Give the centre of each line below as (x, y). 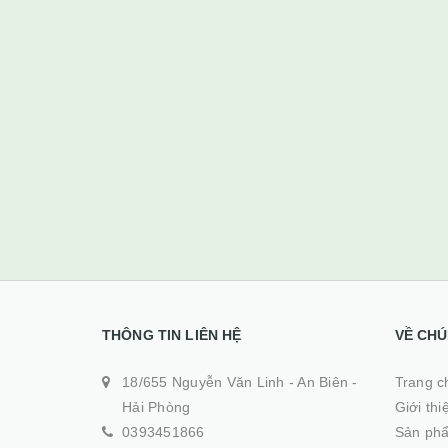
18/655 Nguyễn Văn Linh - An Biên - (240, 382)
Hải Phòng (156, 407)
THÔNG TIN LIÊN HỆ (172, 335)
